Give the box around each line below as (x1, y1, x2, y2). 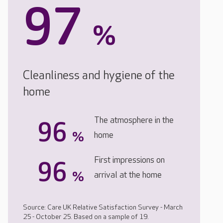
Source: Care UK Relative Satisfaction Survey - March (23, 203, 183, 212)
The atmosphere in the (94, 114, 174, 125)
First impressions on (94, 154, 165, 165)
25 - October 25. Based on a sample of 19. (23, 212, 149, 221)
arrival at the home (94, 169, 162, 180)
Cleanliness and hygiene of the (23, 68, 175, 83)
